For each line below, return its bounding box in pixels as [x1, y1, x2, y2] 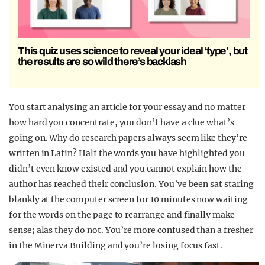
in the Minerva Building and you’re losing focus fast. [9, 240, 223, 251]
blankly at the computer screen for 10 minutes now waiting [9, 193, 248, 205]
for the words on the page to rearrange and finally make [9, 209, 235, 220]
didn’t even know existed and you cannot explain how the [9, 163, 242, 174]
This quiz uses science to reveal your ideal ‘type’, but [18, 44, 247, 57]
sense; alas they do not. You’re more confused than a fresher [9, 224, 253, 235]
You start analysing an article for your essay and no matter [9, 101, 245, 112]
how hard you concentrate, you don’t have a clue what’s [9, 117, 234, 128]
